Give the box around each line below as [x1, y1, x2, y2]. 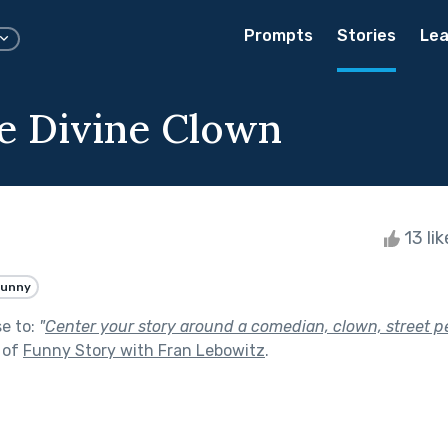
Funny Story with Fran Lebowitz [23, 340, 265, 360]
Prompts [244, 26, 313, 45]
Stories [337, 26, 396, 45]
